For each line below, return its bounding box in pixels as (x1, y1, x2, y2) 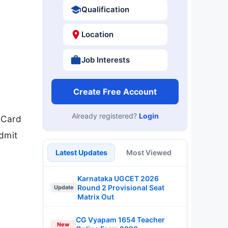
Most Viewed (126, 148, 172, 157)
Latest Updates (55, 148, 107, 157)
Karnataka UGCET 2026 (77, 174, 159, 183)
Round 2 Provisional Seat (77, 183, 164, 192)
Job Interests (81, 54, 130, 65)
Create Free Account (73, 86, 157, 97)
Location (81, 30, 113, 39)
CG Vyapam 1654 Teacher (76, 215, 165, 224)
